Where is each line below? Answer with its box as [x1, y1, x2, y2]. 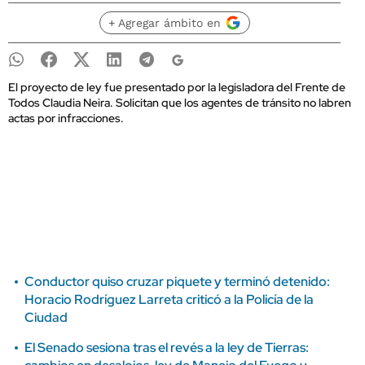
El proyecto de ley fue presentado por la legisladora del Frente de [8, 80, 345, 95]
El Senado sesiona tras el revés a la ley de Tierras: [24, 339, 309, 356]
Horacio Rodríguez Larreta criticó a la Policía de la [24, 291, 314, 308]
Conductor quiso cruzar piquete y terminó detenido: [24, 273, 330, 290]
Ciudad [24, 309, 68, 326]
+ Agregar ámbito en [108, 16, 221, 29]
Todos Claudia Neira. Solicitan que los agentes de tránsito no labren [8, 95, 351, 110]
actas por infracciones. [8, 111, 124, 125]
